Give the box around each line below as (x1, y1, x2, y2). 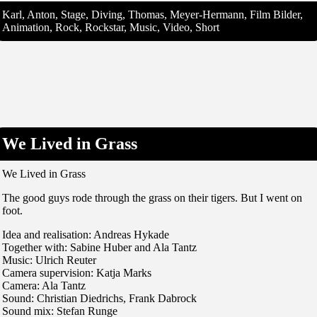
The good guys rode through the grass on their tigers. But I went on (2, 191, 302, 204)
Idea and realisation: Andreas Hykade (2, 228, 169, 241)
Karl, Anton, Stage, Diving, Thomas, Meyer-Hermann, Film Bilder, (2, 8, 303, 21)
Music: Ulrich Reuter (2, 253, 96, 266)
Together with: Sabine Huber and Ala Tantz (2, 241, 197, 253)
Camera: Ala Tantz (2, 279, 86, 292)
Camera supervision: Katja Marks (2, 266, 151, 279)
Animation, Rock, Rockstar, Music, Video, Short (2, 21, 219, 33)
